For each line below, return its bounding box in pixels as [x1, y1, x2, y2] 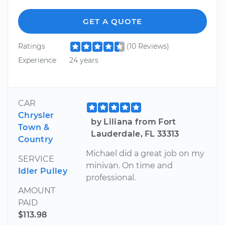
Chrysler [18, 110, 54, 120]
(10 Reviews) [126, 42, 169, 51]
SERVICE [18, 154, 54, 164]
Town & [18, 122, 49, 132]
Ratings [18, 42, 45, 51]
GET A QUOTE [83, 17, 142, 27]
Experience [18, 55, 56, 65]
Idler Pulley [18, 166, 67, 176]
